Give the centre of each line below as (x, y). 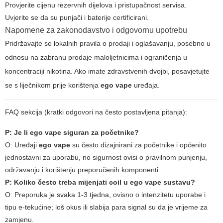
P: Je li (17, 133)
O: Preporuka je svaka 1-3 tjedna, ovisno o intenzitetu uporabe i (105, 195)
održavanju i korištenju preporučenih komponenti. (83, 170)
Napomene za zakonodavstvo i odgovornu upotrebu (96, 30)
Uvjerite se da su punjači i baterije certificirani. (77, 18)
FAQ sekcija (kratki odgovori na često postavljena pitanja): (96, 112)
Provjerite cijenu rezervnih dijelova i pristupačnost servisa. (96, 5)
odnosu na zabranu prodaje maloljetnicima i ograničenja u (96, 57)
